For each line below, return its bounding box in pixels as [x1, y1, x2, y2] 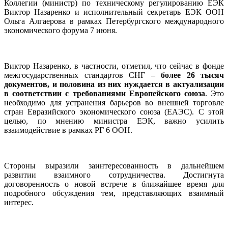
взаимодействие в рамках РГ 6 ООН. [4, 125, 132, 134]
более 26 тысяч [161, 70, 224, 79]
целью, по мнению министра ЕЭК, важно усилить [4, 116, 224, 125]
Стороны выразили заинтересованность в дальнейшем [4, 161, 224, 170]
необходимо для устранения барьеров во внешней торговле [4, 98, 224, 107]
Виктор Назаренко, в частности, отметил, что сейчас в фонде [4, 61, 224, 70]
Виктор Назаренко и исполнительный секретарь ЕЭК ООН [4, 7, 224, 16]
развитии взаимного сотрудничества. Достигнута [4, 170, 224, 179]
